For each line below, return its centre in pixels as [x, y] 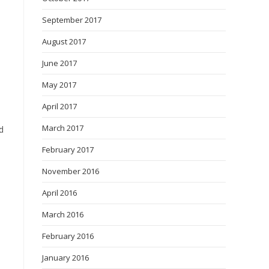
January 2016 [65, 258]
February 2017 [68, 150]
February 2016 [68, 236]
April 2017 [59, 106]
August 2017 [64, 41]
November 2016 [71, 171]
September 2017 [72, 20]
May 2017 [59, 85]
